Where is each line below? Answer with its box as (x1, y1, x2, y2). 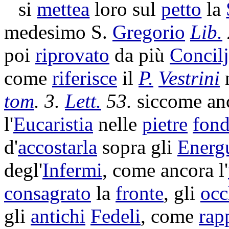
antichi (31, 205, 85, 227)
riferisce (52, 67, 117, 89)
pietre (142, 113, 188, 135)
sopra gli (97, 136, 177, 158)
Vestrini (158, 67, 220, 89)
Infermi (42, 159, 102, 181)
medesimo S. (4, 21, 112, 43)
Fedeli (90, 205, 141, 227)
